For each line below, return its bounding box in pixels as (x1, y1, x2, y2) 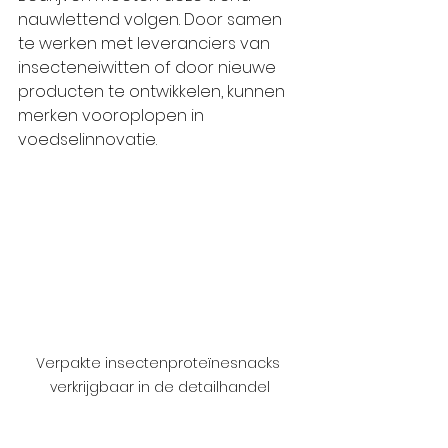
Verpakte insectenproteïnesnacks (36, 353, 284, 374)
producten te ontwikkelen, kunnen (18, 79, 289, 103)
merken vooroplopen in (18, 103, 208, 127)
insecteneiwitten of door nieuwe (18, 55, 280, 79)
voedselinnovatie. (18, 127, 157, 151)
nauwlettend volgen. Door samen (18, 7, 286, 31)
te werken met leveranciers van (18, 31, 274, 55)
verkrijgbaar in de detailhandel (50, 377, 270, 398)
